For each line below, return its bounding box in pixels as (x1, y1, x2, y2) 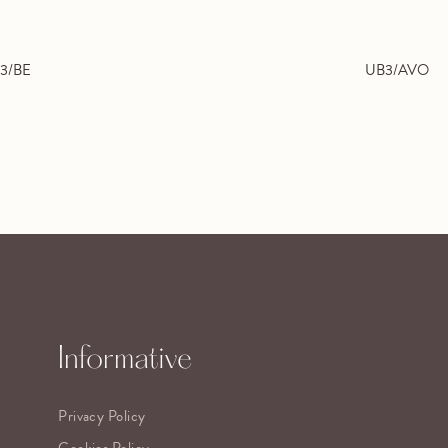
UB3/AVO (364, 59, 429, 82)
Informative (58, 344, 193, 377)
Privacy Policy (58, 405, 146, 428)
